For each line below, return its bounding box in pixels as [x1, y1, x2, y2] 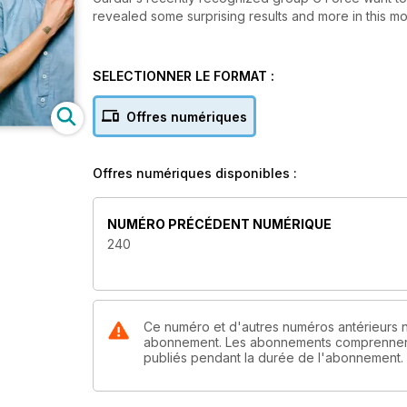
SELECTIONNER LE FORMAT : [93, 68, 274, 84]
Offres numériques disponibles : [93, 165, 297, 181]
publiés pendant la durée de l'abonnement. [144, 350, 403, 366]
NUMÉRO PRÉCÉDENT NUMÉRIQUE [107, 216, 332, 233]
